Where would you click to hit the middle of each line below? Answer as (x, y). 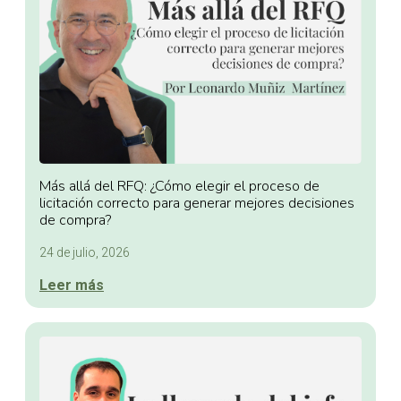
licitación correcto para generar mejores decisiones (197, 204)
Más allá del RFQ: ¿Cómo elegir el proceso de (179, 187)
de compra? (75, 221)
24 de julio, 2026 (85, 253)
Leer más (72, 286)
